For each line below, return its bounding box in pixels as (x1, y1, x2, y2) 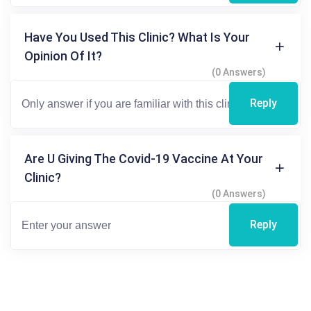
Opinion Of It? (24, 48, 102, 63)
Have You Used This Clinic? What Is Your (24, 29, 250, 44)
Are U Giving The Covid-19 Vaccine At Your (24, 151, 263, 166)
